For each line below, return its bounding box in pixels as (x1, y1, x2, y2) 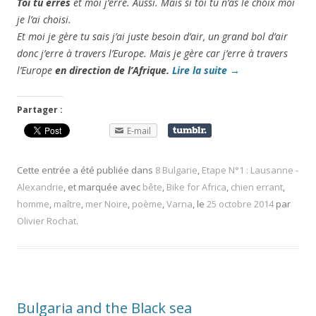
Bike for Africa (166, 180, 226, 193)
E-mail (127, 124, 151, 137)
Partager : (17, 103, 63, 116)
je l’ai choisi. (17, 12, 71, 26)
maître (54, 197, 81, 210)
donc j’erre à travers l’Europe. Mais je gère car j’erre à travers (17, 46, 288, 60)
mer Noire (85, 197, 128, 210)
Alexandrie (17, 180, 63, 193)
